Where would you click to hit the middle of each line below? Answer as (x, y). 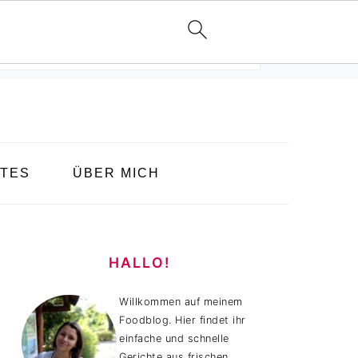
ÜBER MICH (116, 173)
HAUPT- (59, 241)
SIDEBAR (64, 260)
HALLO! (139, 263)
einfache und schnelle (174, 338)
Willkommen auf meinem (181, 302)
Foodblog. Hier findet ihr (183, 320)
